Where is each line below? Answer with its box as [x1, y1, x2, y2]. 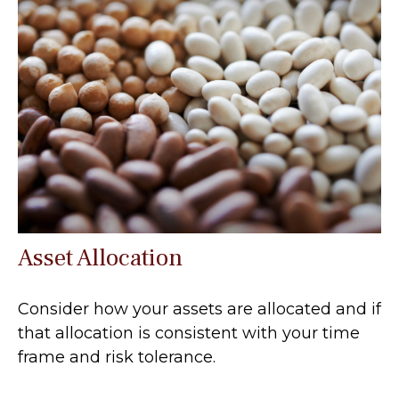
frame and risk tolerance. [18, 347, 216, 368]
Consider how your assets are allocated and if [18, 299, 381, 320]
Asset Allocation [18, 242, 183, 274]
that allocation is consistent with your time [18, 323, 360, 344]
